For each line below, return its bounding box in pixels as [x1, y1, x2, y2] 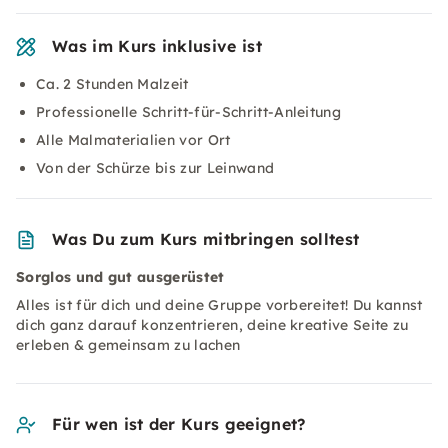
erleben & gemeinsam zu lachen [16, 336, 241, 354]
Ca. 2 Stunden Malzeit [36, 75, 189, 93]
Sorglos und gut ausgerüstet [16, 268, 225, 286]
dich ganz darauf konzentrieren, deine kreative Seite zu [16, 316, 409, 334]
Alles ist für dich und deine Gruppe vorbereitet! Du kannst [16, 296, 423, 314]
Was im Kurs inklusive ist [52, 36, 262, 56]
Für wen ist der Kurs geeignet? [52, 414, 306, 434]
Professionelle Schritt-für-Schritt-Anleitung [36, 103, 342, 121]
